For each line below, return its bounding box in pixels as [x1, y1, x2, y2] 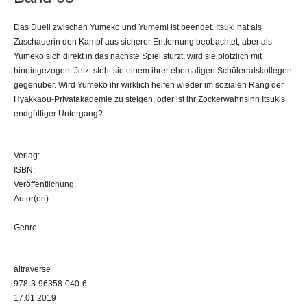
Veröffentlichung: [14, 179, 76, 189]
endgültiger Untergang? [14, 108, 103, 119]
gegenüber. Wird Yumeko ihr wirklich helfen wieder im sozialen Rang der [14, 79, 284, 90]
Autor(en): [14, 193, 51, 204]
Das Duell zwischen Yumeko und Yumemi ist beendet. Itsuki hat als [14, 22, 262, 32]
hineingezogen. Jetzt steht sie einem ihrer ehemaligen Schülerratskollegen [14, 65, 292, 75]
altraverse [14, 264, 51, 274]
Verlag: [14, 150, 40, 160]
